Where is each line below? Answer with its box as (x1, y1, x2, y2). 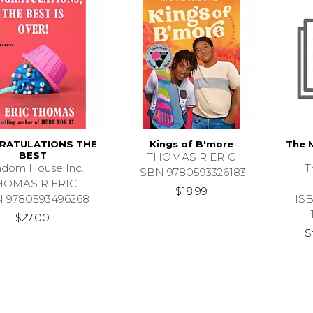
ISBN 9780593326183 (136, 166, 247, 180)
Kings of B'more (149, 138, 233, 150)
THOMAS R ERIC (147, 150, 236, 164)
